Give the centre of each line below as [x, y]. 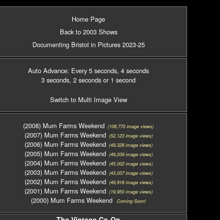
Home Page [88, 19]
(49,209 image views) [129, 154]
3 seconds [55, 80]
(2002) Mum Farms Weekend [65, 181]
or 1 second [118, 80]
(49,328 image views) [129, 145]
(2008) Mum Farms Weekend [64, 125]
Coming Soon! [129, 201]
